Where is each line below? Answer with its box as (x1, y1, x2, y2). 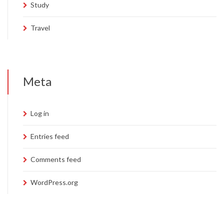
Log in (30, 109, 49, 117)
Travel (30, 23, 50, 32)
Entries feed (30, 132, 69, 140)
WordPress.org (30, 178, 78, 186)
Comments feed (30, 155, 81, 163)
